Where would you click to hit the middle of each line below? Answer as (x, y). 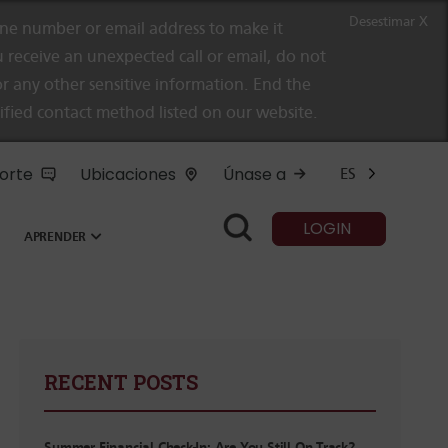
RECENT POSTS (121, 382)
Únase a (254, 174)
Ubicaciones (128, 174)
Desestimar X (388, 21)
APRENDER (55, 236)
